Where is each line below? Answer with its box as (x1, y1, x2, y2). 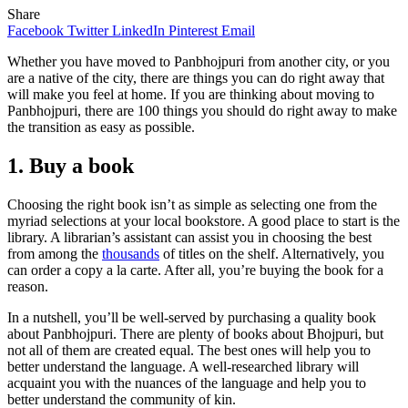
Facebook (7, 23, 64, 39)
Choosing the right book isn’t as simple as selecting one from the (7, 197, 377, 213)
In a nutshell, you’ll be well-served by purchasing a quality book (7, 310, 376, 326)
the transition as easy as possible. (7, 119, 195, 136)
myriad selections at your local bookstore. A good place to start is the (7, 213, 400, 229)
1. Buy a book (7, 154, 134, 178)
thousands (102, 246, 159, 262)
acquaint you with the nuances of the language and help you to (7, 375, 366, 392)
